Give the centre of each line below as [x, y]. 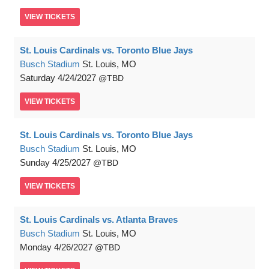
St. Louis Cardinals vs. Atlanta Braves [99, 219]
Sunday [35, 162]
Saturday [38, 78]
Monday [36, 247]
